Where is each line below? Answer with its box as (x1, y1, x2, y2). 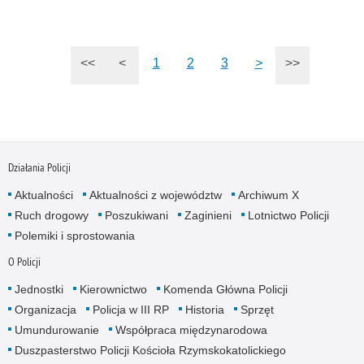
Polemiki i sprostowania (14, 228, 135, 242)
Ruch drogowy (14, 208, 89, 222)
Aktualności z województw (89, 188, 222, 201)
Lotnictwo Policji (247, 208, 329, 222)
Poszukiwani (104, 208, 168, 222)
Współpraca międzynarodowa (115, 323, 267, 336)
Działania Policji (7, 159, 71, 175)
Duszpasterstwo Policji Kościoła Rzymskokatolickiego (14, 343, 286, 357)
